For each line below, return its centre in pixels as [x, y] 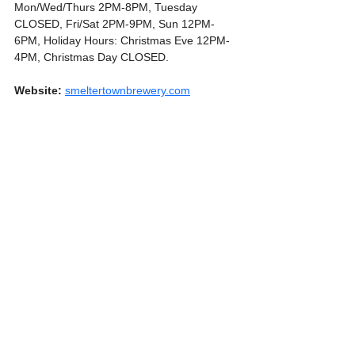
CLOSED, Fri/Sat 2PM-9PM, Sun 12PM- [115, 23]
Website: [38, 90]
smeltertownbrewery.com [128, 90]
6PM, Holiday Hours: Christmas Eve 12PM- [122, 40]
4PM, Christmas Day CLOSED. [92, 57]
